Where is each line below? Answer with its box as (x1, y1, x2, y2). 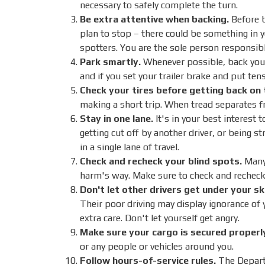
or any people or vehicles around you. (80, 241, 234, 253)
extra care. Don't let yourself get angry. (80, 212, 240, 224)
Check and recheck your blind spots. (80, 156, 242, 167)
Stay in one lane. (80, 113, 153, 125)
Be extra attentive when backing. (80, 14, 229, 25)
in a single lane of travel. (80, 141, 179, 153)
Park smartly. (80, 56, 141, 68)
